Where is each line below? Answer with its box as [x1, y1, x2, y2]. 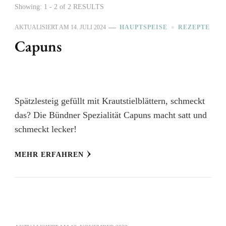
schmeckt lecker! [15, 124, 77, 134]
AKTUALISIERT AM [15, 24, 71, 31]
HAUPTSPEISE [120, 24, 167, 31]
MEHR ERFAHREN [15, 151, 84, 158]
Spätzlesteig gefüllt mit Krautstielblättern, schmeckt [15, 96, 205, 106]
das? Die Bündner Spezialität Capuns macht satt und [15, 110, 207, 120]
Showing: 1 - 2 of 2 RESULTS [15, 3, 104, 11]
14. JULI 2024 [71, 24, 106, 31]
